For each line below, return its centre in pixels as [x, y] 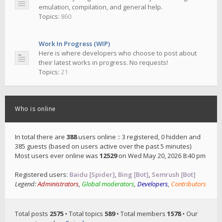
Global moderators [108, 184]
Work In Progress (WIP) [74, 44]
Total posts [32, 214]
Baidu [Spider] [92, 174]
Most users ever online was [57, 156]
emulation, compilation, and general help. [101, 7]
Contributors [189, 184]
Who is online [35, 109]
